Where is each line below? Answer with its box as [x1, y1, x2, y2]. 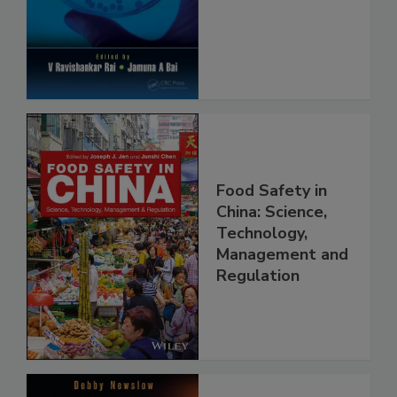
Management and [216, 281, 348, 303]
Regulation [216, 302, 300, 324]
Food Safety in [216, 217, 327, 239]
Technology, [216, 260, 307, 282]
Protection [216, 13, 299, 35]
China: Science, [216, 238, 327, 261]
